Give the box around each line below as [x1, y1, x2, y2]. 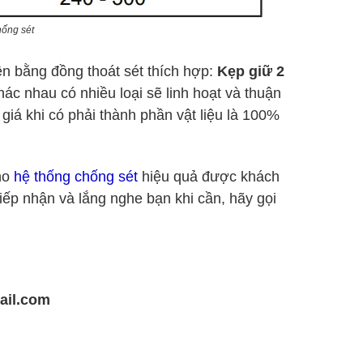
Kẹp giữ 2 [217, 62, 284, 79]
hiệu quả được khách [138, 168, 280, 185]
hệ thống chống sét [14, 168, 138, 185]
